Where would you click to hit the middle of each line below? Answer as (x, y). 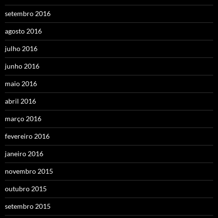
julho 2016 (21, 49)
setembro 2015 (28, 206)
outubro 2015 (26, 189)
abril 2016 (20, 101)
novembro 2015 (29, 171)
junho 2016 (22, 66)
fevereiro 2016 (27, 136)
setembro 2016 (28, 14)
